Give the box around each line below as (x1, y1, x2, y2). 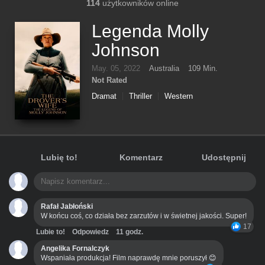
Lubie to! (36, 228, 65, 236)
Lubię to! (40, 153, 77, 162)
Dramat (92, 92, 117, 101)
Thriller (129, 92, 152, 101)
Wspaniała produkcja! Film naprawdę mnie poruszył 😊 (41, 254, 216, 262)
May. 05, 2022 (92, 64, 140, 73)
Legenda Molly (92, 21, 209, 41)
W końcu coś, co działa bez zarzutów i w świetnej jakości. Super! (41, 212, 247, 220)
